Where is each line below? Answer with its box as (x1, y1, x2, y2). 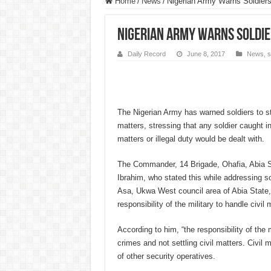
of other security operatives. (117, 252, 215, 261)
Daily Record (127, 50, 166, 58)
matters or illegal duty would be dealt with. (117, 134, 264, 144)
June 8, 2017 (186, 50, 225, 58)
